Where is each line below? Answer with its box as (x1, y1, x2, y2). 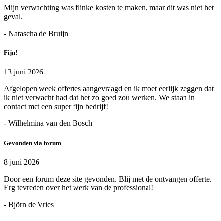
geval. (4, 12, 23, 21)
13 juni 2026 (4, 68, 43, 76)
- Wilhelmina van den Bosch (4, 119, 92, 128)
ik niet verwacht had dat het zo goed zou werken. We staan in (4, 93, 195, 102)
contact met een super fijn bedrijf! (4, 102, 108, 111)
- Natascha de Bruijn (4, 29, 68, 38)
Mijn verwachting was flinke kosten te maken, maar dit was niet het (4, 3, 214, 12)
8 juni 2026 (4, 157, 39, 166)
